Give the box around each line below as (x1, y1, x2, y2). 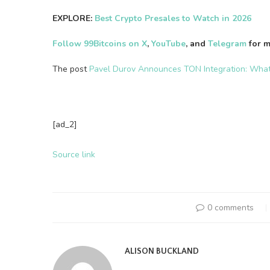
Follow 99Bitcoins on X (52, 38, 147, 49)
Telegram (208, 38, 246, 49)
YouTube (151, 38, 186, 49)
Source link (52, 149, 95, 160)
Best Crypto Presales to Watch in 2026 (95, 13, 251, 24)
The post (52, 63, 89, 75)
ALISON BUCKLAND (125, 246, 199, 256)
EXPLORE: (52, 13, 95, 24)
